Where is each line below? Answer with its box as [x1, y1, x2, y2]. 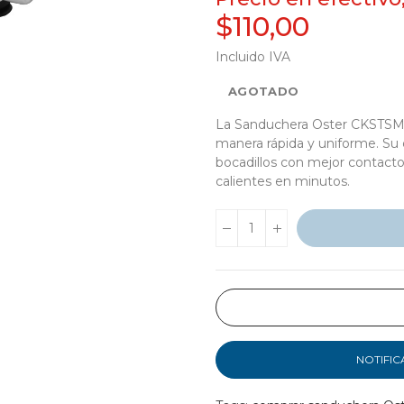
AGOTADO [228, 84, 299, 99]
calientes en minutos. [216, 173, 350, 190]
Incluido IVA [216, 49, 290, 66]
